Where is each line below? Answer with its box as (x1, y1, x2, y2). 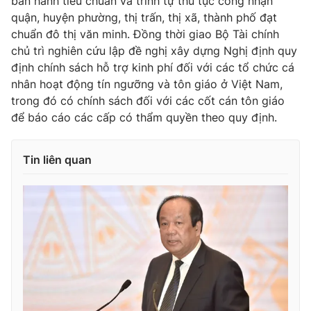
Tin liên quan (23, 152, 92, 167)
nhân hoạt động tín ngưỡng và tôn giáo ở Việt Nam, (11, 76, 283, 91)
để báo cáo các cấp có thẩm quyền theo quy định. (11, 110, 277, 124)
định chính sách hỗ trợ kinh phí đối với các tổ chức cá (11, 60, 294, 74)
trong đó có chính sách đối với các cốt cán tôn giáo (11, 93, 285, 108)
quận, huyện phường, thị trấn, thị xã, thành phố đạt (11, 10, 277, 24)
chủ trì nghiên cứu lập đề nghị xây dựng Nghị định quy (11, 43, 297, 58)
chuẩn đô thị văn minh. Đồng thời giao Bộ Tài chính (11, 26, 279, 41)
